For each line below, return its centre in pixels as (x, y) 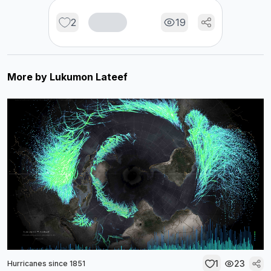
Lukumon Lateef (89, 77)
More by (28, 77)
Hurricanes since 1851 (46, 263)
